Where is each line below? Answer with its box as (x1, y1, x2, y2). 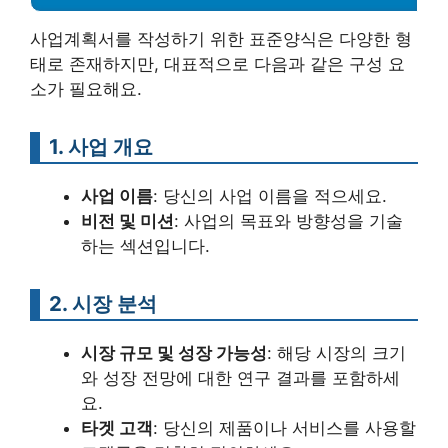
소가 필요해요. (30, 79, 142, 99)
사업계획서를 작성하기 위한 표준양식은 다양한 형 (30, 29, 412, 49)
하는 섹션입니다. (81, 236, 210, 256)
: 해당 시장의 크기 (267, 343, 406, 363)
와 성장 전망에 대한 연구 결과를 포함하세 (81, 368, 400, 388)
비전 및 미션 (81, 211, 174, 231)
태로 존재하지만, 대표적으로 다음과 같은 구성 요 (30, 54, 405, 74)
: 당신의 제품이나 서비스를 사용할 (153, 418, 416, 438)
